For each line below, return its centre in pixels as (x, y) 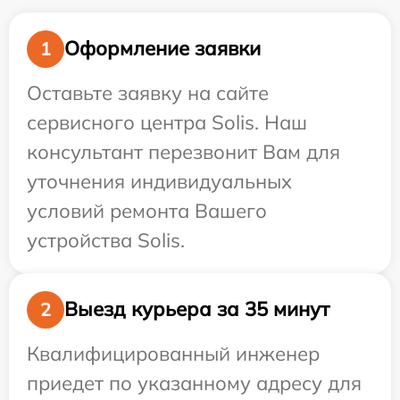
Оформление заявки (162, 49)
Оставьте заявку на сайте (148, 92)
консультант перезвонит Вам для (183, 151)
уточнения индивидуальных (159, 181)
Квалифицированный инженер (173, 353)
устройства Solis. (106, 240)
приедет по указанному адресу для (194, 383)
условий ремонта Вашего (147, 210)
